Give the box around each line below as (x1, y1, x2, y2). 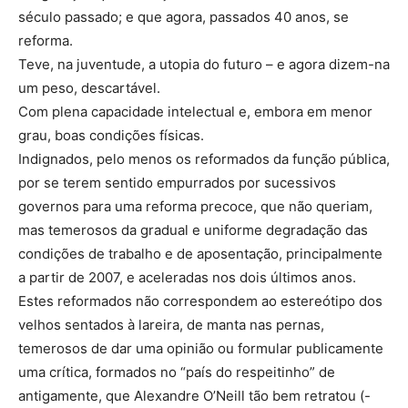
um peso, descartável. (18, 79, 160, 97)
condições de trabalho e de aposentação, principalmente (18, 245, 382, 263)
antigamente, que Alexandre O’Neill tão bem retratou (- (18, 387, 371, 405)
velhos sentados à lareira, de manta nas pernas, (18, 316, 324, 334)
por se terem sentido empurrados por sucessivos (18, 174, 336, 192)
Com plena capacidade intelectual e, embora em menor (18, 103, 372, 121)
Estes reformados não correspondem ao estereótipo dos (18, 292, 382, 311)
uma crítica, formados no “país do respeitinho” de (18, 363, 335, 382)
